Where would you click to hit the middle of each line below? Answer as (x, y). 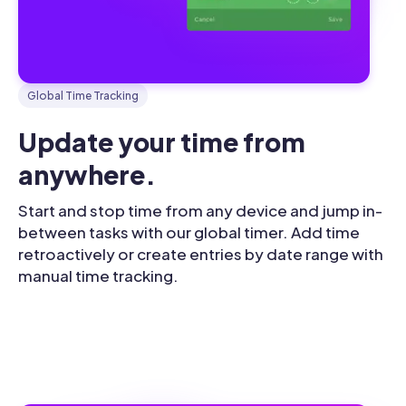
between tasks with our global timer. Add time (189, 232)
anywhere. (87, 174)
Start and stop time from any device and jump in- (200, 210)
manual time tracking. (98, 275)
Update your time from (162, 141)
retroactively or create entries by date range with (201, 253)
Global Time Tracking (83, 95)
